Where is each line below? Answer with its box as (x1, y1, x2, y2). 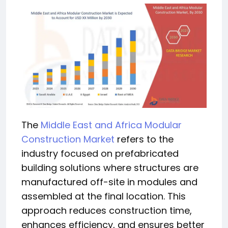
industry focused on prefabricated (21, 147, 179, 160)
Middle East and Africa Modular (41, 118, 182, 131)
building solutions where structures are (21, 161, 198, 174)
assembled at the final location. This (21, 189, 186, 203)
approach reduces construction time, (21, 204, 192, 217)
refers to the (115, 132, 174, 146)
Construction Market (21, 132, 115, 146)
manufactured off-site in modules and (21, 175, 197, 188)
